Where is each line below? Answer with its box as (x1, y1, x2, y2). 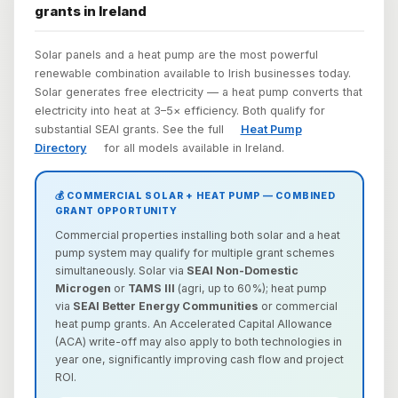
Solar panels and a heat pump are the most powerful (34, 48, 318, 62)
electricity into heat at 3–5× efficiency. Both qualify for (34, 104, 325, 118)
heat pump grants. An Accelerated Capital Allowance (54, 317, 332, 331)
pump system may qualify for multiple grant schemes (54, 246, 335, 260)
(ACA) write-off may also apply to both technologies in (54, 335, 342, 349)
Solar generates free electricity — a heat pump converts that (34, 85, 362, 99)
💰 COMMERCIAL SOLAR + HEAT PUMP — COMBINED (54, 190, 336, 203)
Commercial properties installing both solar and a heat (54, 228, 340, 243)
